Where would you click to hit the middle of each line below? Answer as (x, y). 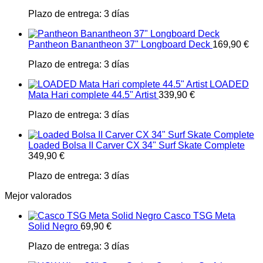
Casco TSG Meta (200, 216)
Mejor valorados (38, 196)
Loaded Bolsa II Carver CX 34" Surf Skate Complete (136, 145)
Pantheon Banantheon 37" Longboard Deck (119, 44)
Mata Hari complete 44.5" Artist (92, 95)
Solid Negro (53, 226)
